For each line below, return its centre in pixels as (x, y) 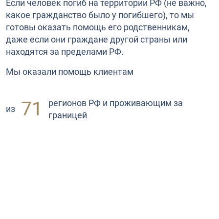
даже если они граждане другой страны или (97, 39)
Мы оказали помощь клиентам (70, 71)
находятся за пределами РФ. (65, 51)
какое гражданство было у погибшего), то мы (100, 15)
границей (67, 115)
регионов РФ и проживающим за (115, 103)
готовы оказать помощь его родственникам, (98, 27)
